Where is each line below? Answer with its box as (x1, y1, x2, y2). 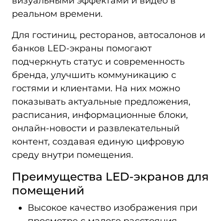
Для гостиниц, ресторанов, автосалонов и (12, 30, 205, 40)
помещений (12, 183, 84, 197)
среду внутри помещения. (12, 149, 133, 160)
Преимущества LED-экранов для (12, 169, 209, 184)
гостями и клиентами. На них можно (12, 83, 180, 94)
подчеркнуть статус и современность (12, 56, 184, 67)
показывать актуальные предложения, (12, 96, 190, 107)
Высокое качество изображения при (28, 202, 197, 213)
